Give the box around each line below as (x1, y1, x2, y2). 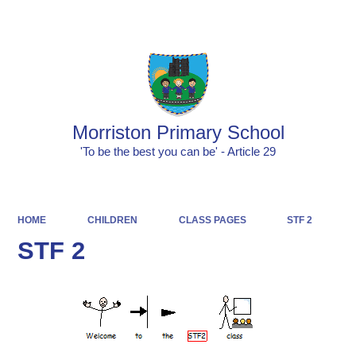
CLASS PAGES (178, 214, 246, 226)
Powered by (192, 14, 255, 26)
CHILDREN (87, 214, 137, 226)
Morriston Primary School (72, 122, 284, 143)
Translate (284, 14, 331, 26)
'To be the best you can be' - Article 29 (80, 145, 276, 159)
